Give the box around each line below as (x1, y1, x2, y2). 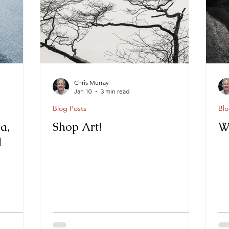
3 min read (101, 87, 129, 95)
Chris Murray (74, 79, 109, 86)
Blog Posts (53, 104, 86, 113)
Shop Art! (53, 120, 101, 134)
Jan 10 (74, 87, 91, 95)
